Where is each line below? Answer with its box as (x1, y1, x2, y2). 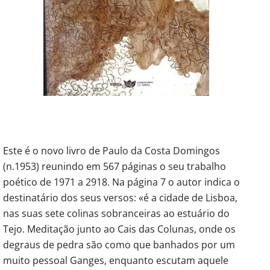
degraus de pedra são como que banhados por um (3, 237, 235, 251)
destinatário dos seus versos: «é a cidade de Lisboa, (3, 190, 237, 204)
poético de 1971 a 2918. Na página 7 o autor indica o (3, 175, 240, 189)
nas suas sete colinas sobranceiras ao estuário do (3, 206, 230, 220)
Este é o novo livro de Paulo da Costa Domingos (3, 143, 220, 157)
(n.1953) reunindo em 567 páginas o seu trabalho (3, 159, 226, 173)
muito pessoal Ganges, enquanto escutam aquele (3, 253, 228, 267)
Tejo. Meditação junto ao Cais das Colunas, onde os (3, 222, 236, 236)
